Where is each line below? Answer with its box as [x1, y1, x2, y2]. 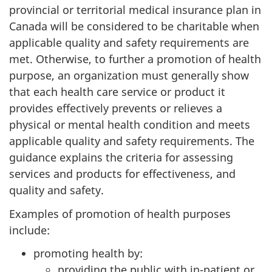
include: [9, 222, 50, 237]
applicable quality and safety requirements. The [9, 134, 254, 148]
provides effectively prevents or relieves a [9, 101, 222, 115]
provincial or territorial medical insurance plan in [9, 2, 261, 17]
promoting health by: [33, 246, 143, 260]
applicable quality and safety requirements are [9, 35, 249, 50]
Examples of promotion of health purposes [9, 206, 231, 221]
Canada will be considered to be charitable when [9, 19, 259, 33]
